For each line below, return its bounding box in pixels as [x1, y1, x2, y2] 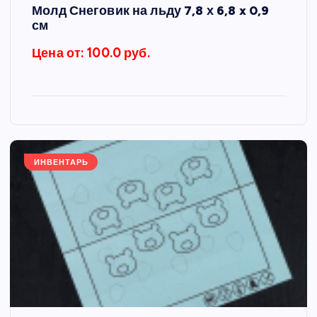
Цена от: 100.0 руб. [32, 45, 150, 61]
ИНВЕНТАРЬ [33, 157, 88, 167]
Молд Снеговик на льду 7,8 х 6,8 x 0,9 [32, 2, 270, 18]
